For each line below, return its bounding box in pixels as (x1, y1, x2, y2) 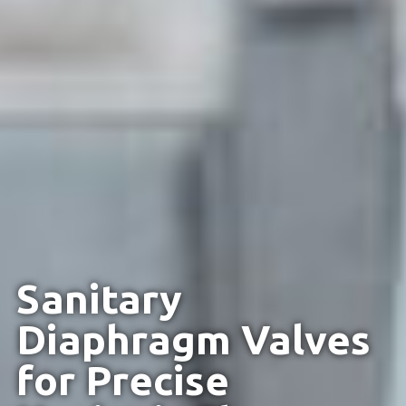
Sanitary (15, 275, 182, 323)
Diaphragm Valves (15, 316, 371, 363)
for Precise (15, 357, 229, 404)
